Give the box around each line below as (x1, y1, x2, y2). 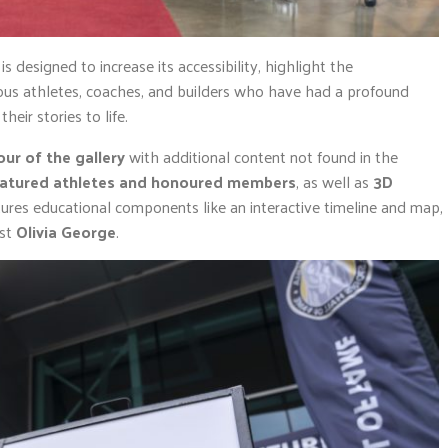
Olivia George (16, 216, 116, 246)
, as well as (296, 166, 373, 196)
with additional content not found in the (125, 141, 398, 171)
